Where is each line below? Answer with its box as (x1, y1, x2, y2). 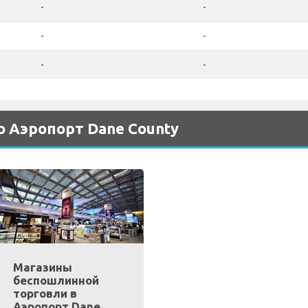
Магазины (12, 261, 72, 274)
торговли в (12, 287, 77, 300)
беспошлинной (12, 274, 99, 287)
